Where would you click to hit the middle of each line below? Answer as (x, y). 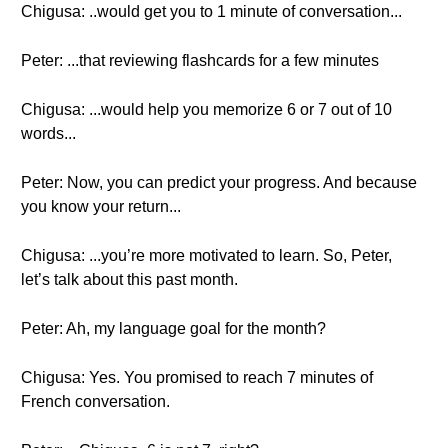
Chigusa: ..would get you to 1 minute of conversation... (211, 11)
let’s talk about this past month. (129, 279)
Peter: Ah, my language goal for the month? (173, 328)
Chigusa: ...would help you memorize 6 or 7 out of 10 (206, 109)
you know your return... (101, 206)
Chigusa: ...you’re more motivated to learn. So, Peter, (206, 255)
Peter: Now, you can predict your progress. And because (219, 182)
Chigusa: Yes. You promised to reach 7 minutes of (197, 377)
